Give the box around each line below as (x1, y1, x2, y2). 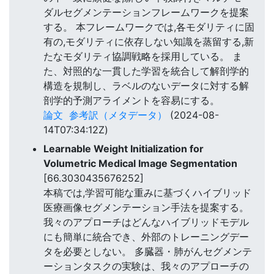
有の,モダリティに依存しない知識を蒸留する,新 (43, 35, 254, 48)
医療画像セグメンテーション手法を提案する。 (43, 201, 249, 213)
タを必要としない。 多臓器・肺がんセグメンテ (43, 245, 252, 257)
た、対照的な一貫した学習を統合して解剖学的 (43, 65, 249, 78)
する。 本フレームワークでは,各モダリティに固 (43, 21, 254, 34)
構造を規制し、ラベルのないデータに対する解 (43, 80, 249, 92)
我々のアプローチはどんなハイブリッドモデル (43, 215, 249, 228)
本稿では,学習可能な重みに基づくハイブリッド (43, 186, 251, 199)
